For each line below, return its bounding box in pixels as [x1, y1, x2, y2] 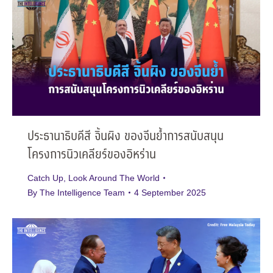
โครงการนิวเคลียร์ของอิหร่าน [27, 145, 156, 165]
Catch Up [27, 172, 63, 183]
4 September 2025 [134, 187, 206, 197]
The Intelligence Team [40, 187, 125, 197]
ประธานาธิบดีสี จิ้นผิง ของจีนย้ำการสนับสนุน [27, 127, 224, 146]
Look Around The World [68, 172, 160, 183]
